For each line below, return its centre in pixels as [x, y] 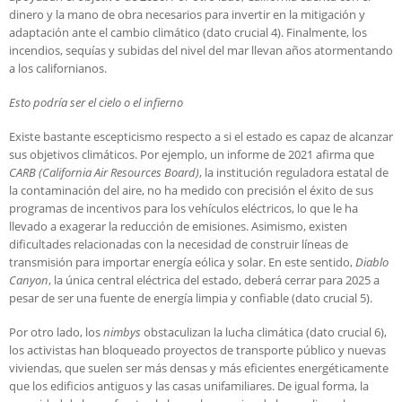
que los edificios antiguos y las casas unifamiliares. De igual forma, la [189, 386]
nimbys [122, 332]
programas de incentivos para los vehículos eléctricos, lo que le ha [184, 209]
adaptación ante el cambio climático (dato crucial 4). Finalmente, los [188, 33]
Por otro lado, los [56, 332]
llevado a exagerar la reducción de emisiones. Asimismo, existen [178, 227]
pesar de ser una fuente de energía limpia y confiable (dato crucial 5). [191, 298]
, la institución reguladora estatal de [294, 173]
